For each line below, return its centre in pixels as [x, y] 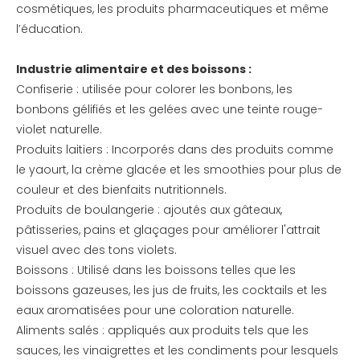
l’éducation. [49, 29]
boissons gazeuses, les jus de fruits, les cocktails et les [172, 290]
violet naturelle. [59, 129]
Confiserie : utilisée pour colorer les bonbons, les [154, 89]
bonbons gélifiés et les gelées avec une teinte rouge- [170, 109]
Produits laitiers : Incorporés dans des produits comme [175, 149]
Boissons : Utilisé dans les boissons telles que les [156, 270]
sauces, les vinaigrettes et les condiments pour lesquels [177, 350]
